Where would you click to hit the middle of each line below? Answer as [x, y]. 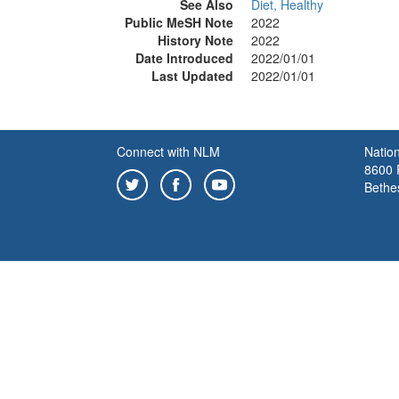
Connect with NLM [168, 151]
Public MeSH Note [179, 22]
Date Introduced [184, 58]
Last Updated [192, 76]
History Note [195, 40]
